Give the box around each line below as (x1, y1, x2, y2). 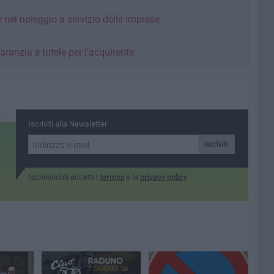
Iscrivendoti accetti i (28, 172, 100, 182)
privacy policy (139, 172, 187, 182)
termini (99, 172, 124, 182)
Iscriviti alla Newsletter (28, 119, 107, 128)
